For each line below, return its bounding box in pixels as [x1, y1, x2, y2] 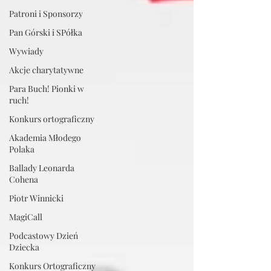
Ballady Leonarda [9, 162, 74, 174]
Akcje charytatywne [9, 64, 83, 76]
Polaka [9, 143, 34, 155]
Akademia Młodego [9, 132, 81, 143]
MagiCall [9, 211, 42, 223]
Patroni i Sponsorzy [9, 8, 83, 19]
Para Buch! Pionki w [9, 83, 84, 94]
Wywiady [9, 45, 44, 57]
